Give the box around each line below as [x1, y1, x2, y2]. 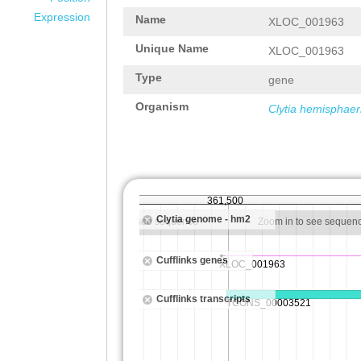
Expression [34, 10, 90, 23]
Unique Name [135, 42, 209, 55]
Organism [135, 100, 189, 113]
